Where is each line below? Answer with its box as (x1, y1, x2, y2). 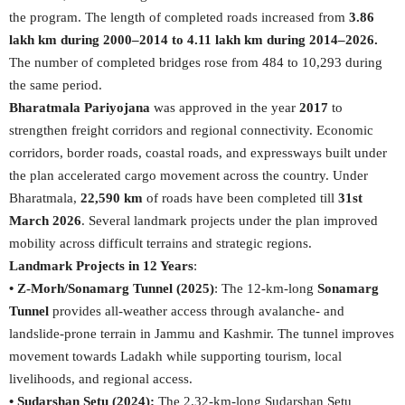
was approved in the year (154, 100, 299, 115)
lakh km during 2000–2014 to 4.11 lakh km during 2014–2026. (9, 33, 378, 47)
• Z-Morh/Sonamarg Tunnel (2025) (9, 281, 214, 296)
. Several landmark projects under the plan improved (81, 213, 378, 228)
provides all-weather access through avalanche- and (49, 304, 344, 318)
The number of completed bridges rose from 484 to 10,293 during (9, 55, 382, 70)
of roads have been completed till (143, 191, 338, 205)
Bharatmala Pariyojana (9, 100, 154, 115)
